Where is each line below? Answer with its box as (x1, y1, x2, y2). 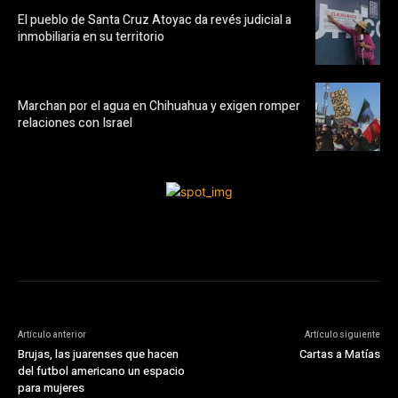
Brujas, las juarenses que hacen (18, 346, 179, 363)
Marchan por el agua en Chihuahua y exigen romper (18, 96, 300, 115)
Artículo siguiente (304, 329, 380, 342)
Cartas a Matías (298, 346, 380, 363)
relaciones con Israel (18, 113, 132, 132)
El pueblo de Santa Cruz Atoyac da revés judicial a (18, 10, 291, 29)
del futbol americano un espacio (18, 362, 185, 380)
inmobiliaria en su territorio (18, 27, 164, 46)
